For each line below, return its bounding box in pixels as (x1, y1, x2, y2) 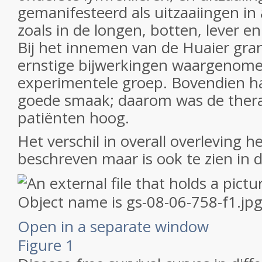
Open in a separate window (18, 216, 209, 237)
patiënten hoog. (18, 107, 129, 128)
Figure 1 (18, 235, 74, 256)
